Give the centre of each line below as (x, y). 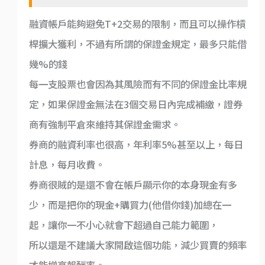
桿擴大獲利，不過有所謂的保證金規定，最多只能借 (138, 44)
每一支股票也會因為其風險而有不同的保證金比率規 (138, 84)
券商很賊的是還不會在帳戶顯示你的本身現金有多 (133, 185)
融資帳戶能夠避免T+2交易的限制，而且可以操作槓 (137, 24)
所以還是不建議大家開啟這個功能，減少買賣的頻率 (138, 245)
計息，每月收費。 (67, 165)
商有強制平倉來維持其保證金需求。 (104, 125)
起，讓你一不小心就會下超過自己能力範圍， (123, 225)
